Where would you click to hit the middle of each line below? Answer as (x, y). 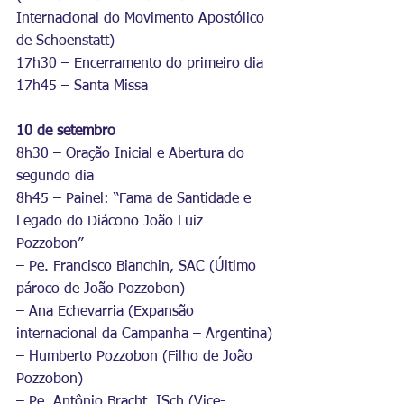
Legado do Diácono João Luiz (112, 222)
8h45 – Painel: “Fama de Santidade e (136, 199)
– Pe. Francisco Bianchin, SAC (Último (138, 267)
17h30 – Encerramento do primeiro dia (140, 64)
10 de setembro (66, 132)
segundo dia (55, 177)
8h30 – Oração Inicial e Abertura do (133, 154)
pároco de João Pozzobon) (101, 289)
